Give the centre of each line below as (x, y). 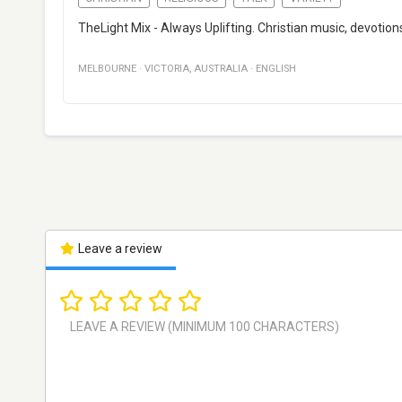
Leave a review (118, 249)
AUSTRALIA (221, 69)
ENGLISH (276, 69)
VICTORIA (167, 69)
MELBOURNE (107, 69)
